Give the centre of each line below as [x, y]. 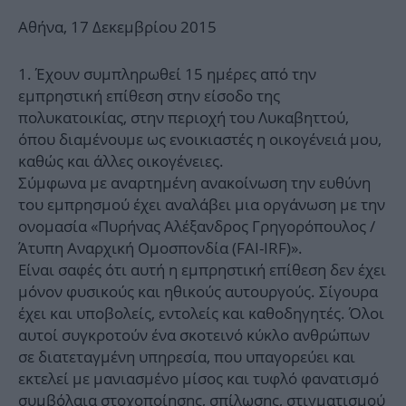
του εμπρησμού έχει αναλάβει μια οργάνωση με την [202, 205]
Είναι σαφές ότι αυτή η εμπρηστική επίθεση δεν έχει [202, 270]
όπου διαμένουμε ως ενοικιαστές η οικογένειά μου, [200, 140]
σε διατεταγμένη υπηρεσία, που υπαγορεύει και [187, 357]
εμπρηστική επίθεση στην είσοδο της [149, 96]
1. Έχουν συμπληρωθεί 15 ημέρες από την [167, 74]
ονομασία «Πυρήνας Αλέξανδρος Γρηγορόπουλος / [197, 227]
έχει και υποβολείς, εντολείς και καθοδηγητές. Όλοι [201, 314]
